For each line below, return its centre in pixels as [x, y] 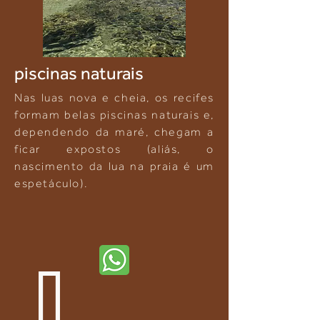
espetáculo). [51, 184]
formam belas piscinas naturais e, [114, 115]
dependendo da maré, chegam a [114, 132]
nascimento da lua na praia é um [114, 166]
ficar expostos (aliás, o [114, 149]
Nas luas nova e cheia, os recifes [114, 98]
